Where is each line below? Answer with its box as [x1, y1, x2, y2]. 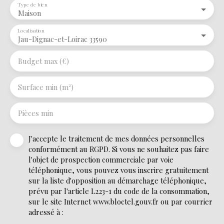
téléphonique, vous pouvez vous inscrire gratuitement [28, 164, 208, 175]
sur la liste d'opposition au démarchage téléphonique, [28, 175, 206, 185]
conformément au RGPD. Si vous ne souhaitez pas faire [28, 143, 209, 154]
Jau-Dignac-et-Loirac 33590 [18, 33, 107, 44]
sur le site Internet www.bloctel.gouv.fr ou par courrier [28, 196, 212, 206]
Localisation [17, 26, 44, 34]
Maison [18, 7, 41, 18]
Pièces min [18, 107, 53, 118]
